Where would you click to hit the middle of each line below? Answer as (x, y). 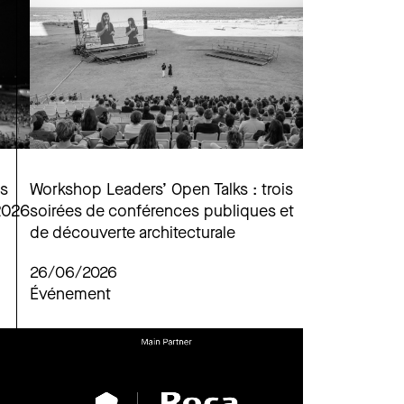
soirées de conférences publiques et (162, 212)
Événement (70, 295)
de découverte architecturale (133, 234)
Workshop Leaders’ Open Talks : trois (161, 190)
